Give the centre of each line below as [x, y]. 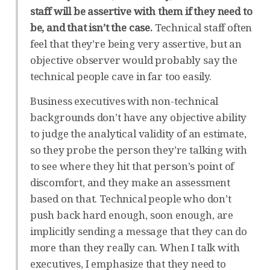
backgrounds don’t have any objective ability [138, 117]
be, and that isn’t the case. [91, 27]
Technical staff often [202, 27]
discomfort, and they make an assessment [130, 182]
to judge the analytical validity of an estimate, [138, 133]
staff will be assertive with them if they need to [141, 11]
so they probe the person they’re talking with [139, 149]
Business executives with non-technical [124, 101]
